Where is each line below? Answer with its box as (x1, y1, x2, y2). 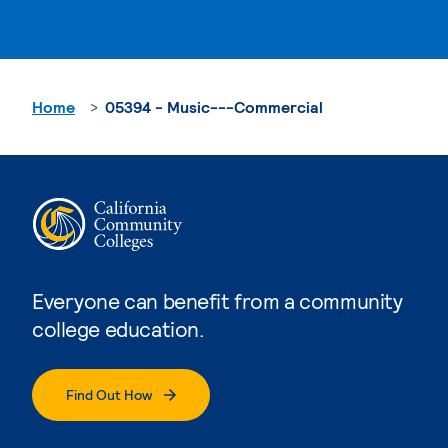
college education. (32, 315, 204, 341)
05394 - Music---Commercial (105, 96, 323, 116)
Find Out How (66, 385, 152, 403)
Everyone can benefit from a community (32, 287, 403, 313)
